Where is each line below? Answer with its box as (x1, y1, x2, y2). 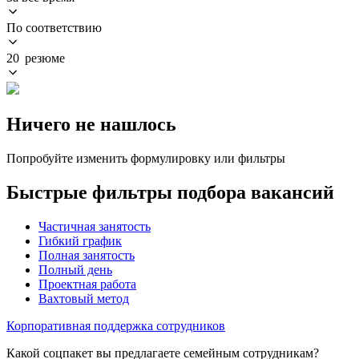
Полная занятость (38, 248, 135, 262)
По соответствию (6, 20, 102, 34)
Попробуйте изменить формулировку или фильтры (6, 151, 285, 165)
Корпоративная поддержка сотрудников (6, 318, 225, 333)
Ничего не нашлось (6, 113, 176, 135)
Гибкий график (38, 233, 122, 248)
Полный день (38, 262, 112, 276)
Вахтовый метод (38, 291, 129, 305)
